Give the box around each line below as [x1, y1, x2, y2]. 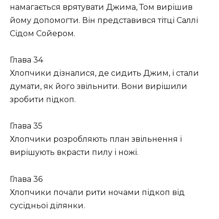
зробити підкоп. [10, 95, 76, 105]
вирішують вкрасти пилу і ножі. [10, 148, 138, 157]
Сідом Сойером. [10, 29, 75, 39]
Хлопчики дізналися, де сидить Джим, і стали [10, 68, 199, 78]
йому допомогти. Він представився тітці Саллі [10, 16, 198, 25]
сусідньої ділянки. [10, 200, 85, 210]
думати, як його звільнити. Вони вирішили [10, 82, 187, 91]
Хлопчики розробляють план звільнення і [10, 134, 182, 144]
